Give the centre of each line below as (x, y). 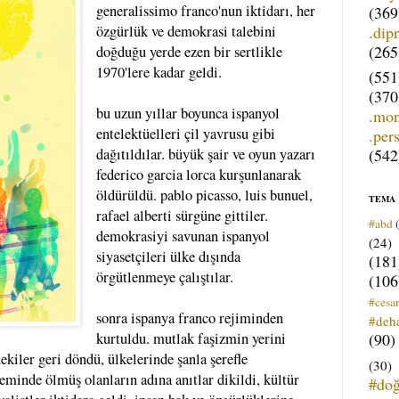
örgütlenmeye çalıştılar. (164, 277)
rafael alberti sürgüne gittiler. (182, 215)
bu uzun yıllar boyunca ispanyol (187, 113)
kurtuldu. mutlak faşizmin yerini (191, 338)
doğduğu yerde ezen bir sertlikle (189, 51)
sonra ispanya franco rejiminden (189, 318)
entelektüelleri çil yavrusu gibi (185, 133)
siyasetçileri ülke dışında (168, 256)
